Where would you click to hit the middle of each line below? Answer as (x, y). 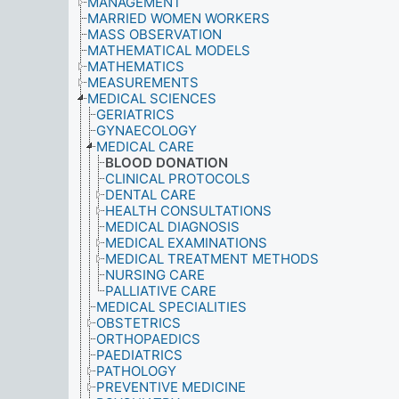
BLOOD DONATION (167, 163)
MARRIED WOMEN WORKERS (179, 18)
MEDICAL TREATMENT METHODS (212, 259)
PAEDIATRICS (139, 355)
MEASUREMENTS (143, 82)
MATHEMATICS (136, 66)
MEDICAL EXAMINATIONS (186, 243)
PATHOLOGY (136, 371)
